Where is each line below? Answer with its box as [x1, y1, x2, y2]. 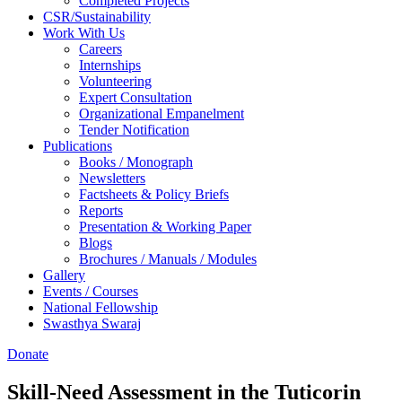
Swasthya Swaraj [43, 316, 141, 332]
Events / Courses [43, 284, 138, 300]
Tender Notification [79, 122, 189, 138]
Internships [79, 57, 141, 74]
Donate [7, 346, 48, 363]
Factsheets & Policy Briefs [79, 187, 229, 203]
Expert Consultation [79, 90, 192, 106]
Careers [79, 41, 122, 57]
